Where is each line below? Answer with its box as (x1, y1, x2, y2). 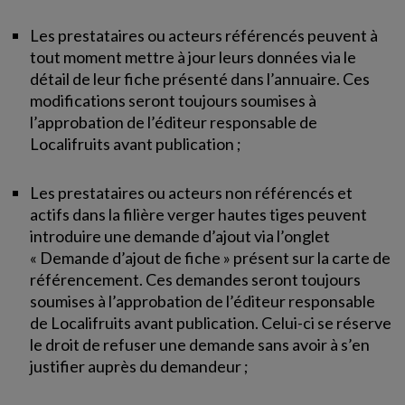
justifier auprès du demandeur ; (30, 356, 250, 376)
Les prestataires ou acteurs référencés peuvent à (30, 25, 379, 45)
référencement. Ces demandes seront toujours (30, 269, 362, 289)
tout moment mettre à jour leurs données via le (30, 47, 357, 67)
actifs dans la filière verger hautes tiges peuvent (30, 204, 368, 224)
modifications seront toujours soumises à (30, 90, 317, 110)
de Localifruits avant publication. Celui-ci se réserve (30, 313, 392, 333)
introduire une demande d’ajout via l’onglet (30, 226, 331, 246)
